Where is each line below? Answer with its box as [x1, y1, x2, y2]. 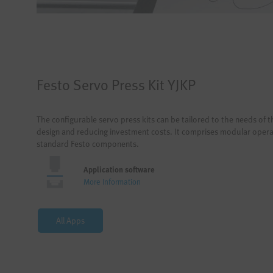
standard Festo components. [37, 137, 139, 151]
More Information [83, 175, 141, 188]
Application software [83, 163, 155, 176]
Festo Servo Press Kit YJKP [37, 74, 196, 96]
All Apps [56, 214, 85, 227]
